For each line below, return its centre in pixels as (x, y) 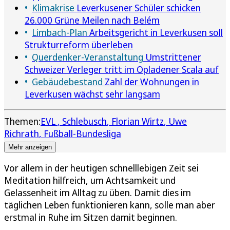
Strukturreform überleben (79, 44)
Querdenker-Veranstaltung (88, 57)
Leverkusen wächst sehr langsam (92, 94)
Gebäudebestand (67, 81)
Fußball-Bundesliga (82, 133)
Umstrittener (172, 57)
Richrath (22, 133)
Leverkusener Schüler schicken (138, 7)
